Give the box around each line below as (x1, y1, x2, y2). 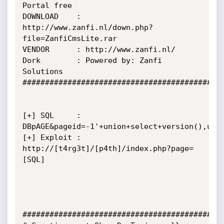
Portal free (22, 1, 72, 10)
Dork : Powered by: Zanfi (22, 56, 162, 65)
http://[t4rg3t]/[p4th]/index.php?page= (22, 144, 193, 153)
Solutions (22, 67, 63, 76)
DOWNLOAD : (22, 12, 81, 21)
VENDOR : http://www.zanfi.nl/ (22, 45, 175, 54)
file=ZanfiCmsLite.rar (22, 34, 117, 43)
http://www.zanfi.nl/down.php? (22, 23, 153, 32)
